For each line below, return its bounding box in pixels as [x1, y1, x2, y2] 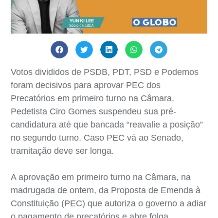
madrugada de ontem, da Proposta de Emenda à [11, 185, 201, 195]
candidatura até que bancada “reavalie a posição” [11, 119, 203, 129]
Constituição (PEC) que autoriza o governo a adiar [11, 198, 207, 208]
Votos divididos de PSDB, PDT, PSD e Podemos [11, 67, 199, 77]
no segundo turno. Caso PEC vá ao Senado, [11, 132, 184, 143]
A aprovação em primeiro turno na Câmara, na [11, 172, 191, 182]
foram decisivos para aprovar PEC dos [11, 80, 161, 90]
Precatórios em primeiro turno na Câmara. [11, 93, 175, 103]
